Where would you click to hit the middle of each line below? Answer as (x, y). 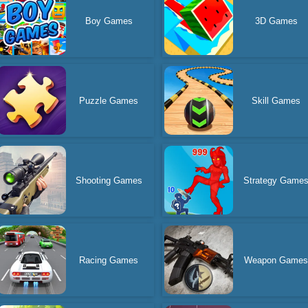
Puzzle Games (109, 100)
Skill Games (276, 100)
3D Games (276, 21)
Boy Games (109, 21)
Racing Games (109, 260)
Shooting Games (109, 180)
